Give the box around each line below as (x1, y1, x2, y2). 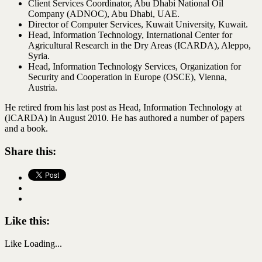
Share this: (5, 144, 56, 157)
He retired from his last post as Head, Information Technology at (5, 102, 242, 113)
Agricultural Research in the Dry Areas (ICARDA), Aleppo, (28, 40, 251, 51)
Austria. (28, 82, 57, 93)
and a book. (5, 123, 48, 134)
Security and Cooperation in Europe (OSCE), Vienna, (28, 72, 227, 82)
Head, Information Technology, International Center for (28, 30, 232, 40)
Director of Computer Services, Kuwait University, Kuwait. (28, 19, 248, 30)
